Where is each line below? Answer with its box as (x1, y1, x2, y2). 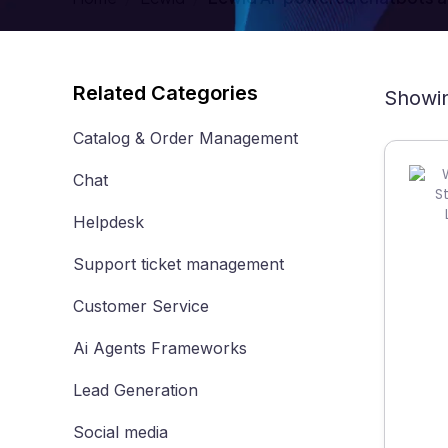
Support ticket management (73, 254, 284, 274)
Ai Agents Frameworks (73, 338, 247, 358)
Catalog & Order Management (73, 128, 298, 148)
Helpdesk (73, 212, 144, 232)
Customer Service (73, 296, 209, 316)
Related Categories (73, 80, 258, 105)
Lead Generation (73, 380, 198, 400)
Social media (73, 422, 168, 442)
